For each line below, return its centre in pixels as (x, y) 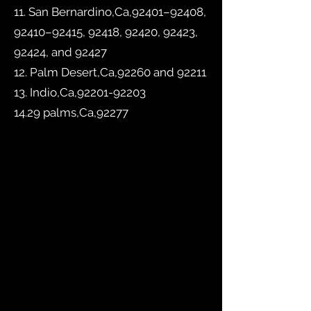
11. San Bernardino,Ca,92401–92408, (110, 12)
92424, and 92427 (60, 52)
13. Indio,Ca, (45, 93)
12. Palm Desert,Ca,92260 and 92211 (110, 73)
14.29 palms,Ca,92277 (71, 113)
